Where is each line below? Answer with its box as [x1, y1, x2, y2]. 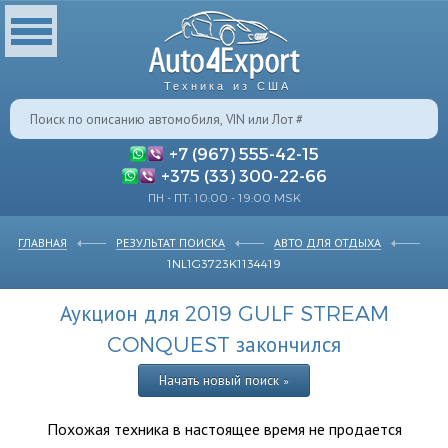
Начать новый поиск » [159, 372, 289, 388]
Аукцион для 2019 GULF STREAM [59, 300, 389, 325]
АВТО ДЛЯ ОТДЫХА [274, 235, 381, 249]
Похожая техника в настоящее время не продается [46, 419, 402, 438]
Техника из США [163, 80, 291, 92]
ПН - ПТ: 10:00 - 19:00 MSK [147, 190, 301, 204]
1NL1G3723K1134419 [167, 256, 281, 270]
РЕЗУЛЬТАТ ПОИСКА [116, 235, 225, 249]
